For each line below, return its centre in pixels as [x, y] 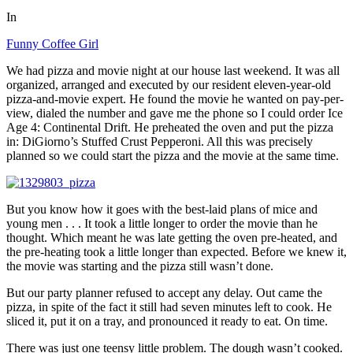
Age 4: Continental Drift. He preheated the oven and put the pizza [170, 127]
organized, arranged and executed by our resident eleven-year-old [169, 84]
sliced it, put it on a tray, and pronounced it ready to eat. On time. [167, 321]
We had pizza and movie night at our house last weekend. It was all [173, 70]
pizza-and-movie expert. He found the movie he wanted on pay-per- [175, 98]
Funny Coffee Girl [52, 43]
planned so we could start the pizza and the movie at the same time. [173, 155]
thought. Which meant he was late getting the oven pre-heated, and [172, 237]
